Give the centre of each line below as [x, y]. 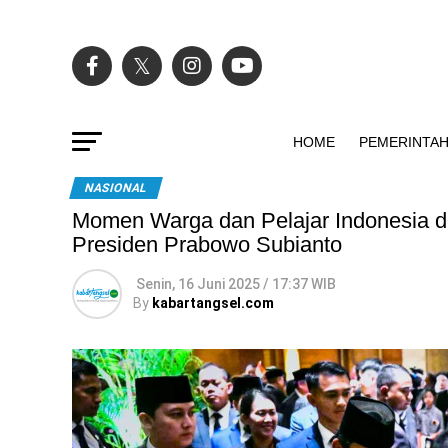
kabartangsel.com [213, 303]
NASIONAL [116, 188]
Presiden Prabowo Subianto [207, 244]
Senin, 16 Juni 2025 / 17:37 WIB [236, 284]
